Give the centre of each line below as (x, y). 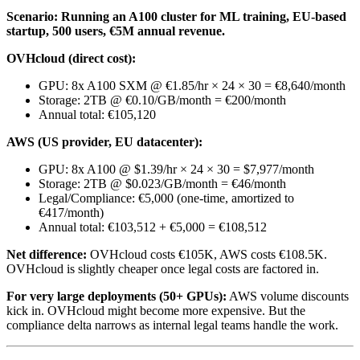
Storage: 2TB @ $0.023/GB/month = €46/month (162, 184)
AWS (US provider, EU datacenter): (104, 142)
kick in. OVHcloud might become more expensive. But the (156, 311)
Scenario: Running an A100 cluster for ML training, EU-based (176, 17)
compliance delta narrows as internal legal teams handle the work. (172, 325)
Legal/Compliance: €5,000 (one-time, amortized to (166, 198)
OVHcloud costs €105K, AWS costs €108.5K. (207, 255)
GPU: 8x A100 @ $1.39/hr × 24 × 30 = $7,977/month (176, 170)
